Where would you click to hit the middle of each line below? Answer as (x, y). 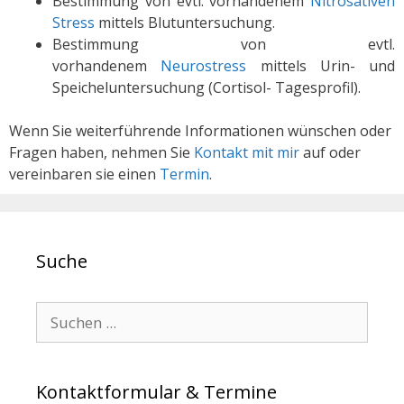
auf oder (330, 152)
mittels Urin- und (327, 66)
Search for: (74, 313)
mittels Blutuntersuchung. (185, 23)
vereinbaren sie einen (84, 174)
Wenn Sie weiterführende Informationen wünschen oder (200, 131)
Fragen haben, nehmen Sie (101, 152)
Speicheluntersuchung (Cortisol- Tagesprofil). (207, 87)
